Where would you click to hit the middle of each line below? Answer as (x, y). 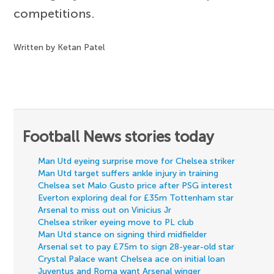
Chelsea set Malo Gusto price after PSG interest (135, 186)
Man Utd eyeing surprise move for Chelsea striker (137, 161)
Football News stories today (119, 137)
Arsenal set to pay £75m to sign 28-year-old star (136, 247)
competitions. (54, 14)
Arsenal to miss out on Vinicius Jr (105, 210)
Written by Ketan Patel (59, 48)
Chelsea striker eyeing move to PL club (116, 223)
